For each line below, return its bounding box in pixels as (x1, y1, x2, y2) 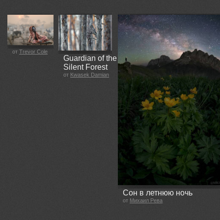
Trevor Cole (19, 49, 48, 55)
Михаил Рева (130, 197, 163, 204)
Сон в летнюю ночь (123, 189, 192, 197)
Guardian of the (63, 54, 117, 62)
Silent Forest (63, 62, 108, 71)
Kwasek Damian (70, 71, 109, 78)
